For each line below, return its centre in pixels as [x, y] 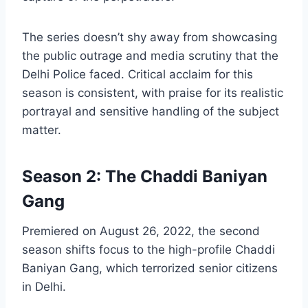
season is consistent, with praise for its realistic [153, 93]
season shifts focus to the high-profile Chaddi [148, 250]
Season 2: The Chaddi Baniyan [145, 177]
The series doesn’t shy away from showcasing [150, 37]
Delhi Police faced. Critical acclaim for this [137, 75]
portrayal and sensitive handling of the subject [151, 112]
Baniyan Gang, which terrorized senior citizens [150, 268]
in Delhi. [44, 287]
